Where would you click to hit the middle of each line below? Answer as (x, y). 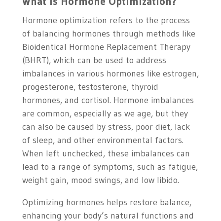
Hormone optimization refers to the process (106, 20)
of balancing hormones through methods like (109, 34)
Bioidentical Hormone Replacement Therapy (106, 47)
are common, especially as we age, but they (105, 114)
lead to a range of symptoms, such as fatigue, (110, 167)
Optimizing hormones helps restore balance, (107, 203)
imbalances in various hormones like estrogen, (110, 74)
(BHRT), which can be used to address (94, 60)
